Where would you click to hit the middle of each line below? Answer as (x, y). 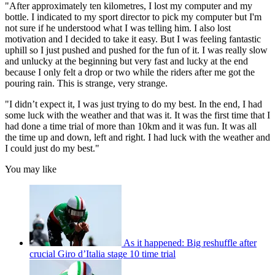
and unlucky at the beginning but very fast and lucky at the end (126, 61)
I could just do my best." (52, 148)
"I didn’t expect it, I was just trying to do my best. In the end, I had (134, 104)
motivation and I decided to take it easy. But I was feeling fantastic (133, 39)
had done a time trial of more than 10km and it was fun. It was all (131, 126)
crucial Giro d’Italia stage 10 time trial (103, 254)
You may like (31, 169)
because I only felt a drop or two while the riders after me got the (130, 72)
